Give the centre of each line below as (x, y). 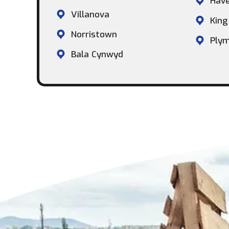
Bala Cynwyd (97, 54)
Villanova (90, 14)
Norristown (94, 34)
